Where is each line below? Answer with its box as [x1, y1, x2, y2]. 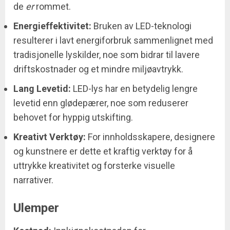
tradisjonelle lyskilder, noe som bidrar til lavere [13, 49, 200, 61]
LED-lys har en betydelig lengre [71, 83, 198, 94]
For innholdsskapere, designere [86, 131, 215, 143]
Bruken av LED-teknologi [91, 21, 191, 32]
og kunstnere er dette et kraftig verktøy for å [13, 146, 193, 157]
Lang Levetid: [13, 83, 71, 94]
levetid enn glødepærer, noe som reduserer [13, 98, 188, 109]
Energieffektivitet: [13, 21, 91, 32]
